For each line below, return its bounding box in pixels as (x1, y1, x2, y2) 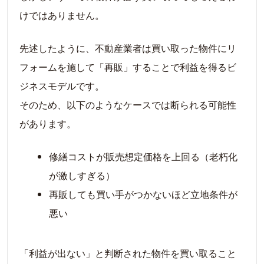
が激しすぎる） (49, 168, 115, 182)
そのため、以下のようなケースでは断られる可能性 (19, 97, 236, 111)
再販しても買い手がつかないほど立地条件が (49, 187, 237, 201)
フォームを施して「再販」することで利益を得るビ (19, 60, 236, 74)
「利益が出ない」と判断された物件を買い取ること (19, 246, 236, 260)
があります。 (19, 116, 76, 130)
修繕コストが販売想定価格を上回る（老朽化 (49, 149, 237, 163)
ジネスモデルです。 (19, 78, 104, 93)
